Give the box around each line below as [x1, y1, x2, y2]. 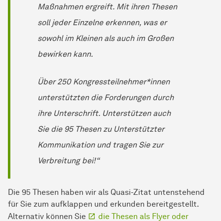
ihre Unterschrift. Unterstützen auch [37, 108, 171, 118]
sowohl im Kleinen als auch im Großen [37, 33, 174, 43]
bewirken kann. [37, 49, 93, 59]
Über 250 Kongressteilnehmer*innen [37, 76, 170, 86]
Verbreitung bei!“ [37, 155, 100, 165]
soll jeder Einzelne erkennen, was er [37, 17, 167, 27]
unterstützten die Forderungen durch [37, 92, 174, 102]
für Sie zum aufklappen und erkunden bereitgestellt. [8, 199, 199, 209]
